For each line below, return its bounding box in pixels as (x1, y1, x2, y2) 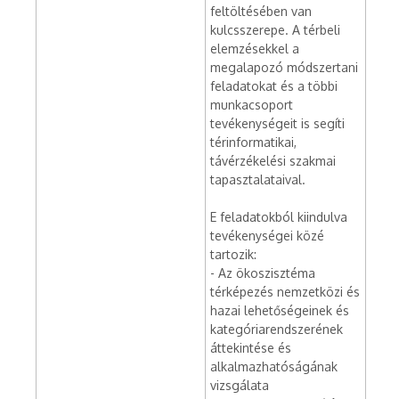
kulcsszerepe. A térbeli (210, 22, 340, 37)
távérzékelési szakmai (210, 153, 336, 168)
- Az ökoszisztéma (210, 265, 315, 281)
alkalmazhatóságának (210, 359, 338, 374)
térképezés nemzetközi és (210, 284, 360, 299)
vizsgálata (210, 378, 269, 393)
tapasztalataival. (210, 172, 305, 187)
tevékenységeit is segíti (210, 116, 345, 131)
